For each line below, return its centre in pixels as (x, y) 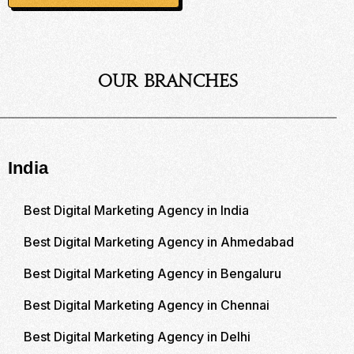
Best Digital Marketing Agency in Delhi (137, 336)
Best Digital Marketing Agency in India (136, 210)
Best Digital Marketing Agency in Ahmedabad (159, 241)
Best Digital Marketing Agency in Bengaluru (153, 273)
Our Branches (168, 82)
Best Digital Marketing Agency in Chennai (147, 305)
